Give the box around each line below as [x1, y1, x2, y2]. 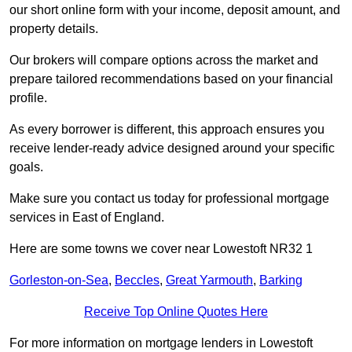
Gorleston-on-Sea [9, 273, 108, 288]
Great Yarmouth [166, 273, 253, 288]
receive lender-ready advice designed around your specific [9, 141, 335, 156]
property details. [9, 22, 98, 36]
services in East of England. [9, 211, 164, 225]
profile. [9, 91, 47, 105]
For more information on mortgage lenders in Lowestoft [9, 336, 313, 350]
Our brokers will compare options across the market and [9, 53, 318, 68]
